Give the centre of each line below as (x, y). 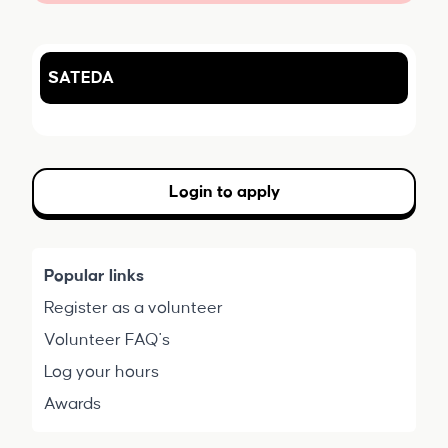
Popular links (94, 276)
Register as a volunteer (133, 308)
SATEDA (81, 78)
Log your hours (101, 372)
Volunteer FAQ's (107, 340)
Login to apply (224, 192)
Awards (72, 404)
